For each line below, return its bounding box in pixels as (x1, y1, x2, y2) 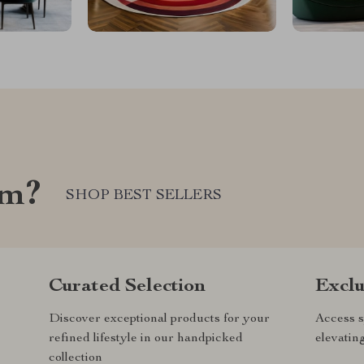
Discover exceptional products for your (49, 312, 270, 326)
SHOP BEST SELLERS (66, 188, 222, 204)
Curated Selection (49, 276, 206, 297)
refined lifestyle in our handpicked (49, 331, 243, 345)
